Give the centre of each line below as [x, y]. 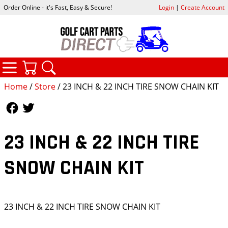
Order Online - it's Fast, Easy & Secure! [58, 8]
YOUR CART [83, 64]
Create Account [202, 8]
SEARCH [96, 64]
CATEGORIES [66, 63]
